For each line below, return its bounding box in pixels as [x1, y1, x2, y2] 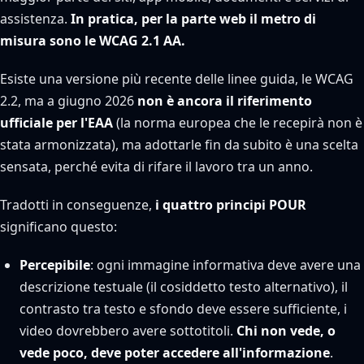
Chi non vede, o [236, 322, 336, 340]
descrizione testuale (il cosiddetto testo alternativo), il [19, 278, 348, 296]
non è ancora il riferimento [137, 92, 312, 110]
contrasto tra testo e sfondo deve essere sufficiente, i [19, 300, 347, 318]
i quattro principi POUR [155, 196, 306, 214]
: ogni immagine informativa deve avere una [90, 256, 361, 274]
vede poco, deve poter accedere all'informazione [19, 344, 330, 362]
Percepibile [19, 256, 90, 274]
